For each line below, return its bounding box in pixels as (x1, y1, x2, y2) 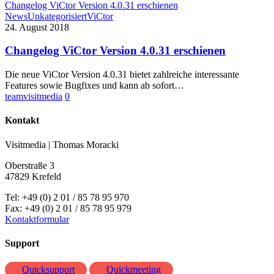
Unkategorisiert (28, 10, 87, 21)
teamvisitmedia (5, 91, 62, 102)
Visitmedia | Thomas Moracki (5, 139, 119, 150)
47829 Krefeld (5, 171, 61, 182)
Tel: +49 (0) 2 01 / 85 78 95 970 (5, 191, 129, 202)
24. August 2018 (5, 21, 69, 32)
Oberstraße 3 (5, 160, 54, 171)
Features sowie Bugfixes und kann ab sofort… (5, 80, 184, 91)
